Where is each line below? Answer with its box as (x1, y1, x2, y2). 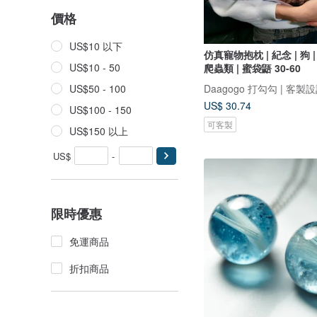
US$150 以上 (69, 124, 128, 138)
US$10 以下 (69, 39, 122, 53)
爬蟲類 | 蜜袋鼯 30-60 (204, 60, 301, 75)
